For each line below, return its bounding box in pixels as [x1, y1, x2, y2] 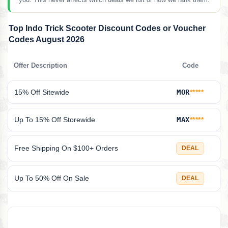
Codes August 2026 [9, 35, 84, 44]
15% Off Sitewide [14, 88, 69, 97]
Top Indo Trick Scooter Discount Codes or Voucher [9, 24, 206, 33]
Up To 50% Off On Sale [14, 174, 89, 183]
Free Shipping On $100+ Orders [14, 144, 118, 153]
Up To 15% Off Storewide [14, 116, 95, 124]
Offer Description [14, 62, 67, 70]
